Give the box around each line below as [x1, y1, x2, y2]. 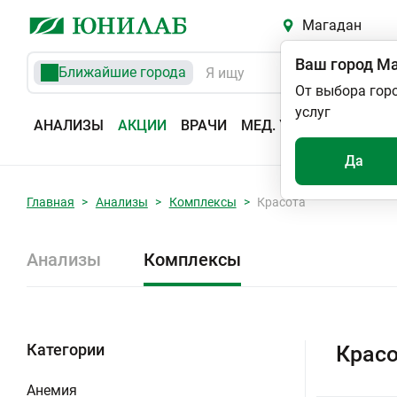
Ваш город [295, 55, 373, 74]
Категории [27, 340, 105, 359]
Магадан [301, 17, 362, 34]
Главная [27, 195, 74, 209]
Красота [257, 195, 307, 209]
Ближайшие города [58, 64, 186, 81]
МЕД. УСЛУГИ [241, 117, 333, 134]
